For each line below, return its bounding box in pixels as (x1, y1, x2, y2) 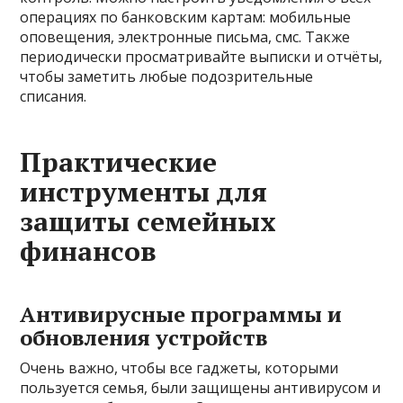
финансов (20, 232, 157, 269)
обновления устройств (20, 322, 269, 352)
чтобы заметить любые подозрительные (20, 66, 314, 86)
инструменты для (20, 173, 268, 210)
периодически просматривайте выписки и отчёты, (20, 46, 383, 67)
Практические (20, 143, 218, 180)
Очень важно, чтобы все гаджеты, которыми (20, 357, 339, 378)
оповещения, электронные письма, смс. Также (20, 26, 351, 47)
